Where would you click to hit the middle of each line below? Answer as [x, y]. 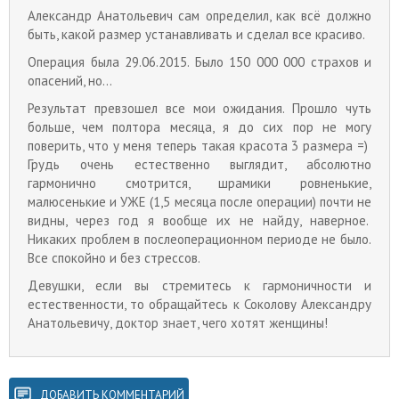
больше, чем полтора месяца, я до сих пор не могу [199, 127]
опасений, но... [70, 81]
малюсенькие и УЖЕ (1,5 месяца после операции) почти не [199, 202]
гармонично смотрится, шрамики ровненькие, [199, 183]
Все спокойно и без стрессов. [114, 258]
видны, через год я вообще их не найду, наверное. [199, 221]
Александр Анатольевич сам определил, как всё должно [199, 16]
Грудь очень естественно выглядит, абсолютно [199, 165]
